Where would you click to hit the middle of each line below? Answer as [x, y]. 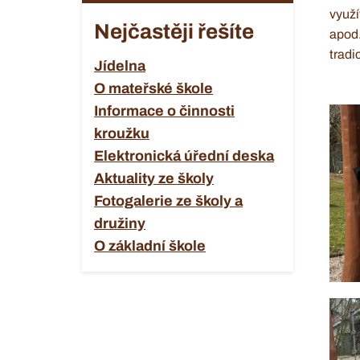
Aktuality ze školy [154, 178]
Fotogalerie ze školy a [168, 201]
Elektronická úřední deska [184, 156]
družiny [120, 223]
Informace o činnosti [164, 111]
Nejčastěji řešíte [174, 31]
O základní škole [150, 246]
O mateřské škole [153, 88]
